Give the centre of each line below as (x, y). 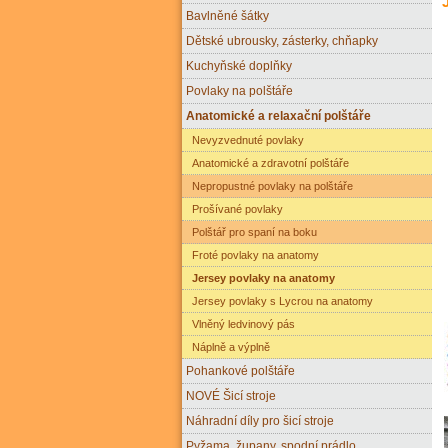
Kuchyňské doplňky (239, 65)
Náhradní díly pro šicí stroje (260, 420)
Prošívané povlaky (234, 208)
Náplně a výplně (228, 346)
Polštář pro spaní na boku (251, 231)
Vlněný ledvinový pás (240, 323)
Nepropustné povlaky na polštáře (269, 185)
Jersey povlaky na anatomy (260, 277)
